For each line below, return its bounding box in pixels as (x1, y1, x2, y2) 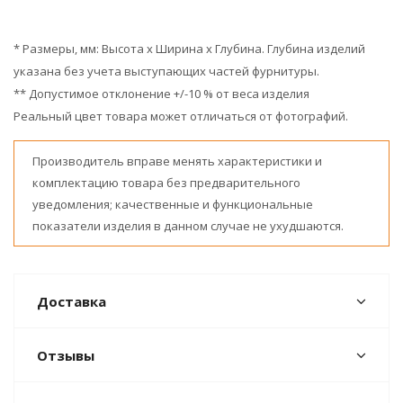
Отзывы (37, 346, 94, 364)
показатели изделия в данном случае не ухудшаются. (32, 218, 344, 234)
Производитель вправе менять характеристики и (32, 153, 322, 169)
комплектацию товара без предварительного (32, 175, 300, 191)
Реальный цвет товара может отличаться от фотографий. (13, 108, 348, 124)
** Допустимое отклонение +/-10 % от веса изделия (13, 85, 309, 102)
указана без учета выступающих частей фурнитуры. (13, 63, 319, 79)
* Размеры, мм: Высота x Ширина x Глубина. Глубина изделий (13, 40, 365, 57)
